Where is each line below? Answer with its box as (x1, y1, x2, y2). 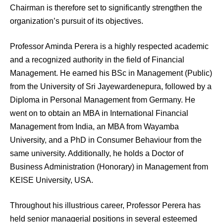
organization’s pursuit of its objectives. (10, 17, 143, 26)
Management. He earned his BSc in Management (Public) (10, 69, 212, 78)
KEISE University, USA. (10, 176, 93, 185)
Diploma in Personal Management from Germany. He (10, 96, 195, 105)
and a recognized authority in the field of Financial (10, 55, 184, 64)
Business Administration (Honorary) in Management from (10, 163, 208, 171)
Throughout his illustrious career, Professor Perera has (10, 201, 201, 210)
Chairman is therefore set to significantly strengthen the (10, 3, 202, 12)
